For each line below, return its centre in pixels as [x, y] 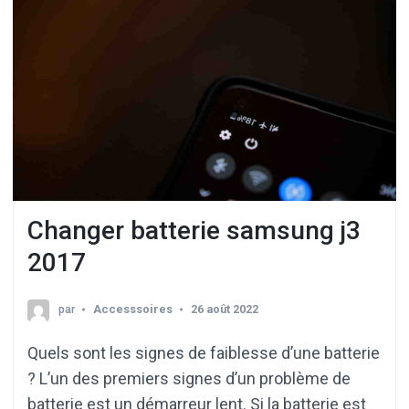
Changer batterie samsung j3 [194, 230]
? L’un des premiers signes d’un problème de [189, 379]
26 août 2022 [225, 309]
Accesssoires [133, 309]
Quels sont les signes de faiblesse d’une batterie [204, 353]
